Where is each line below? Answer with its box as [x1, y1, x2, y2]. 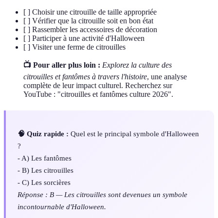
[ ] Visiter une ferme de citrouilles [23, 42, 126, 51]
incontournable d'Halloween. [18, 202, 106, 211]
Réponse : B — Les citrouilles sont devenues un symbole [18, 190, 187, 199]
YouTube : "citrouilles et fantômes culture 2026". [23, 90, 173, 98]
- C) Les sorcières [18, 178, 71, 186]
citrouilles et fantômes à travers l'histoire [23, 72, 147, 81]
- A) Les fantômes [18, 153, 72, 162]
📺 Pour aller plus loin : [23, 60, 100, 69]
